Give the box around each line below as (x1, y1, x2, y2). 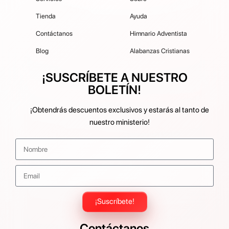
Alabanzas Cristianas (130, 47, 190, 55)
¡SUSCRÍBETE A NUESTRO (41, 70, 188, 85)
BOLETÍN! (88, 82, 141, 97)
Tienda (36, 12, 56, 20)
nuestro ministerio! (89, 117, 150, 127)
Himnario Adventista (130, 29, 188, 37)
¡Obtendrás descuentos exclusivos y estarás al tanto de (30, 105, 209, 114)
